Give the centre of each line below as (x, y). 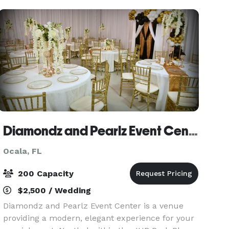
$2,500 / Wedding (53, 190)
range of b (23, 9)
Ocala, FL (23, 151)
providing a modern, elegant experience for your (99, 218)
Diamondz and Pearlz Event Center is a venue (94, 206)
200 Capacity (45, 174)
